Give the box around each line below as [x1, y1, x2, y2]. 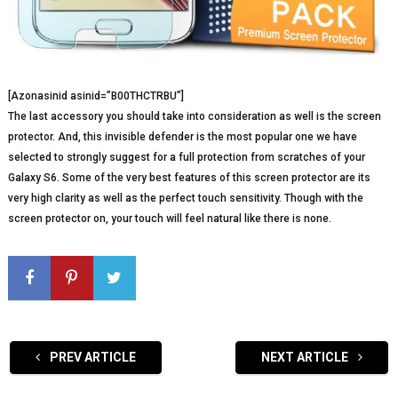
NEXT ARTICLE [261, 350, 352, 365]
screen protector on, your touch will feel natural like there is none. [7, 212, 331, 226]
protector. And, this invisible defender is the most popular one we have [7, 131, 357, 144]
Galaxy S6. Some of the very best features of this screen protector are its [7, 171, 370, 185]
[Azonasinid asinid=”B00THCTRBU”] [7, 90, 184, 103]
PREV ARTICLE [46, 350, 136, 365]
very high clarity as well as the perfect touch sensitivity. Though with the [7, 192, 363, 205]
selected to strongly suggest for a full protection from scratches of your [7, 151, 365, 164]
